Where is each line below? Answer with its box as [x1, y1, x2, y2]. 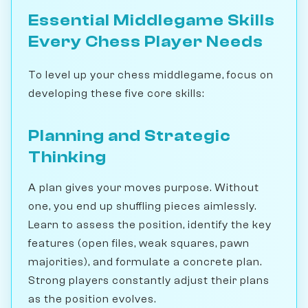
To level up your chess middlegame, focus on [28, 68, 274, 81]
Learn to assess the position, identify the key [28, 218, 272, 231]
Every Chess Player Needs [28, 32, 263, 51]
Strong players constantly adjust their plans [28, 274, 269, 287]
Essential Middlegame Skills [28, 10, 275, 30]
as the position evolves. [28, 292, 156, 305]
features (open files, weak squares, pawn [28, 236, 250, 250]
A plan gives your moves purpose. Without [28, 181, 259, 194]
